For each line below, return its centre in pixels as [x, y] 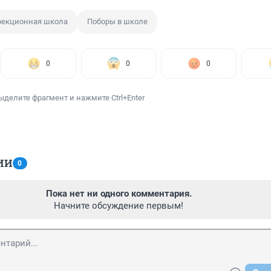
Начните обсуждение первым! [119, 206]
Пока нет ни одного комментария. [119, 194]
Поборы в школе [117, 22]
